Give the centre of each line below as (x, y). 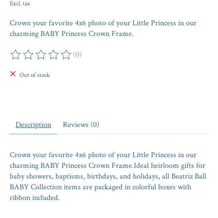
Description (33, 125)
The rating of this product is (54, 60)
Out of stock (34, 75)
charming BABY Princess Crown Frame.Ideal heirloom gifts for (108, 166)
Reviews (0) (81, 125)
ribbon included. (35, 198)
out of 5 (115, 60)
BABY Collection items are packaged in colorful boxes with (100, 187)
